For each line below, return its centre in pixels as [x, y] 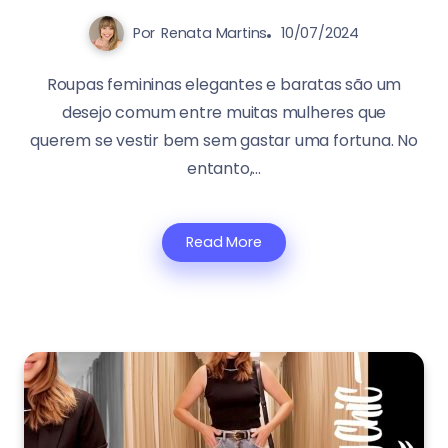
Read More [224, 242]
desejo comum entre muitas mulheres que [224, 113]
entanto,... [224, 169]
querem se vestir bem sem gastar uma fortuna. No [224, 141]
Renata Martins [214, 33]
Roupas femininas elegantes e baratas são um [224, 85]
